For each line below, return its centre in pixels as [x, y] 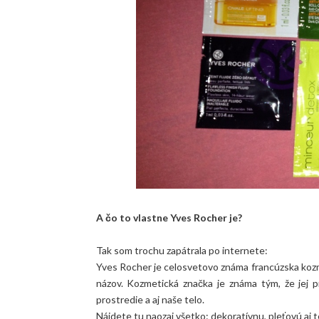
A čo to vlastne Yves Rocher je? [169, 218]
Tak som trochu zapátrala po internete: [182, 251]
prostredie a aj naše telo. [150, 300]
